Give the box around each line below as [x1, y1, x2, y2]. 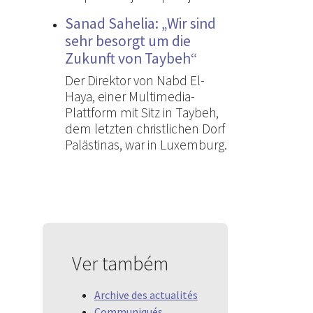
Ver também [72, 250, 168, 276]
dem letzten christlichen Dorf [65, 119, 225, 137]
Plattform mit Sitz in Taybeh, [65, 103, 219, 121]
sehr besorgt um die [65, 31, 191, 50]
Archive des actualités [94, 287, 198, 302]
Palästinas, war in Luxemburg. [65, 136, 227, 153]
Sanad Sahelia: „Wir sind [65, 13, 216, 33]
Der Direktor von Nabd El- [65, 71, 205, 89]
